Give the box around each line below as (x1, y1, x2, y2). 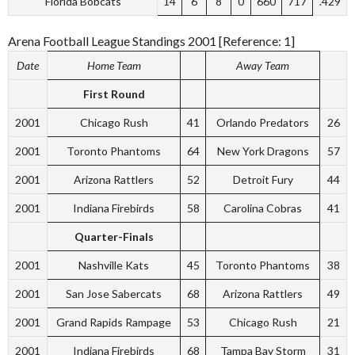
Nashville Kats (78, 258, 149, 272)
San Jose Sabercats (66, 286, 162, 300)
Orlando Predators (216, 115, 309, 129)
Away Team (236, 58, 289, 72)
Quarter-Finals (74, 229, 154, 243)
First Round (82, 86, 145, 101)
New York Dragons (216, 143, 309, 158)
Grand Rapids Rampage (56, 315, 171, 329)
